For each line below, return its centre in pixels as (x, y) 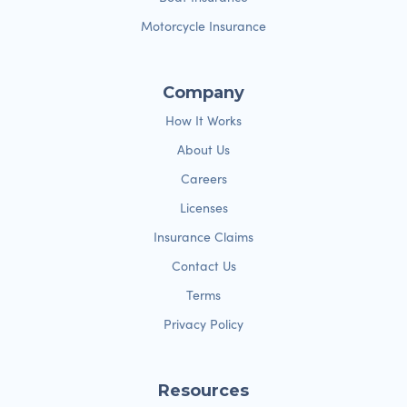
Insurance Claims (203, 237)
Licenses (203, 208)
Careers (203, 179)
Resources (203, 391)
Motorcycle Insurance (203, 26)
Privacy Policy (203, 324)
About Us (203, 149)
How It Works (203, 120)
